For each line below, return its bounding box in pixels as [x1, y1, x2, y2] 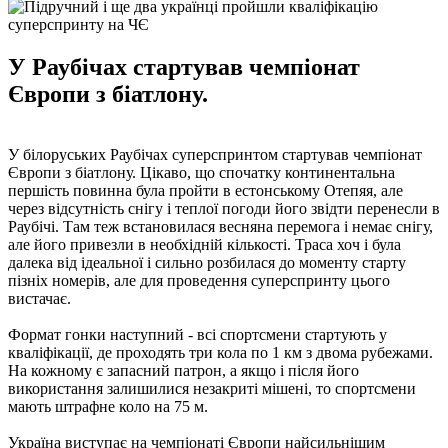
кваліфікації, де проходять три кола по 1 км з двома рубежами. [8, 343, 433, 361]
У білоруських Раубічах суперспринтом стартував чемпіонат [8, 145, 422, 163]
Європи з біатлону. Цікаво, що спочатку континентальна [8, 163, 395, 181]
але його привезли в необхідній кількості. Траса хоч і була [8, 235, 401, 253]
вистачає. [8, 289, 71, 307]
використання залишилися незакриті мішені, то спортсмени [8, 379, 416, 397]
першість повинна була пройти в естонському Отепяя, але [8, 181, 403, 199]
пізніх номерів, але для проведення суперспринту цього [8, 271, 390, 289]
